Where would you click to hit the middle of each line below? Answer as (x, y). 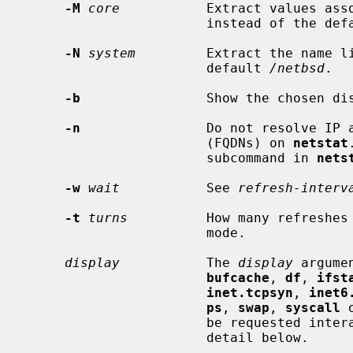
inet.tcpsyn (250, 292)
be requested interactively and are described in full (116, 322)
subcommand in (262, 158)
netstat (321, 143)
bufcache (238, 277)
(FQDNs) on (250, 143)
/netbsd (297, 68)
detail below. (116, 337)
